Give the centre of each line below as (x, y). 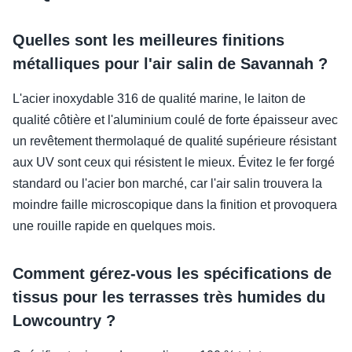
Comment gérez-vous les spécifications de (172, 273)
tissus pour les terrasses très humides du (169, 297)
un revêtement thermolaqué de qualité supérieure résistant (174, 141)
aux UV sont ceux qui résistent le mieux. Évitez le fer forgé (174, 162)
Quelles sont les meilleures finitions (148, 40)
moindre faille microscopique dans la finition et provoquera (175, 204)
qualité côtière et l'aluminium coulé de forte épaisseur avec (175, 119)
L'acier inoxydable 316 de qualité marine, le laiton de (159, 98)
